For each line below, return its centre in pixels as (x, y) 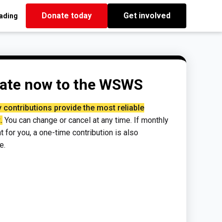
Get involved (147, 16)
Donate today (67, 16)
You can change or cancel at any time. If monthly (85, 120)
